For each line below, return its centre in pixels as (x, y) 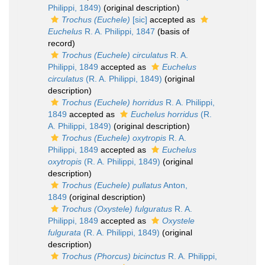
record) (62, 43)
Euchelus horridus (164, 114)
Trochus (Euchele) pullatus (112, 185)
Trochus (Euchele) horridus (112, 102)
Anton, (174, 185)
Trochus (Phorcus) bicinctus (114, 256)
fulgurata (64, 232)
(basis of (172, 31)
